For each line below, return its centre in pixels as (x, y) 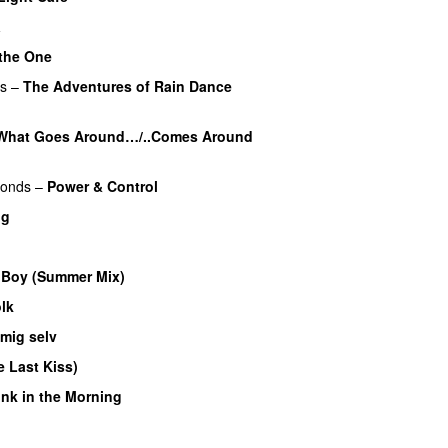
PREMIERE (91, 56)
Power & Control (102, 185)
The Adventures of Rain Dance (127, 85)
